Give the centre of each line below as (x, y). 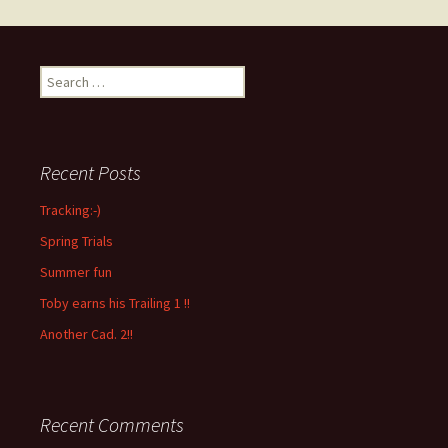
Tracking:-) (70, 209)
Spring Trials (76, 240)
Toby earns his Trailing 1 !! (115, 302)
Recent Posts (90, 172)
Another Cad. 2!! (86, 333)
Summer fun (76, 271)
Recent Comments (112, 424)
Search (60, 74)
